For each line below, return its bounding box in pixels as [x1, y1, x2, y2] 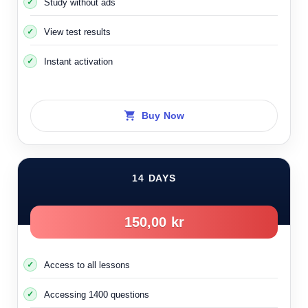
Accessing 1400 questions [44, 285, 149, 303]
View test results [44, 23, 111, 41]
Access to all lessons [44, 256, 130, 274]
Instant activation [44, 52, 113, 70]
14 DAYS [132, 168, 176, 188]
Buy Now [142, 106, 184, 125]
